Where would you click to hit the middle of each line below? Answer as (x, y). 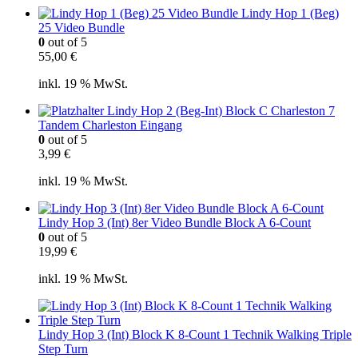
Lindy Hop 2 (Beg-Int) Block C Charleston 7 (221, 111)
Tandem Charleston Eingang (110, 125)
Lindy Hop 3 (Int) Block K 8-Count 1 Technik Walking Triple (195, 335)
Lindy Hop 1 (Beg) (290, 14)
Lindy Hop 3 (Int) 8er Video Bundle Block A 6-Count (175, 223)
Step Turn (63, 349)
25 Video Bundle (82, 28)
